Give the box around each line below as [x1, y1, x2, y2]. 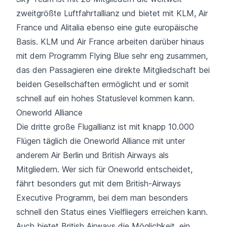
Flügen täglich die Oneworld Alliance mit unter [16, 135, 185, 146]
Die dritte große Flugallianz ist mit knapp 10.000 [16, 121, 194, 132]
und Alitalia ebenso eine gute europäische [42, 22, 198, 32]
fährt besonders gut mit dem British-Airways [16, 178, 181, 188]
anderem [16, 149, 51, 160]
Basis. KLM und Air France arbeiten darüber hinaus [16, 36, 204, 47]
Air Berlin [51, 149, 83, 160]
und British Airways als [83, 149, 169, 160]
